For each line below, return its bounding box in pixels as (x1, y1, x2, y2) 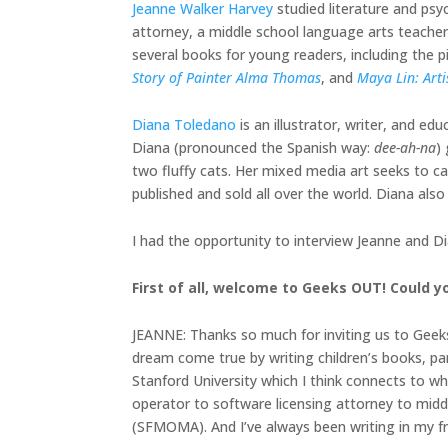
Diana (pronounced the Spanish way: (132, 138, 374, 158)
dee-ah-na (374, 138, 436, 158)
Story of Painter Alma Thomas (132, 68, 321, 88)
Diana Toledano (132, 115, 236, 135)
